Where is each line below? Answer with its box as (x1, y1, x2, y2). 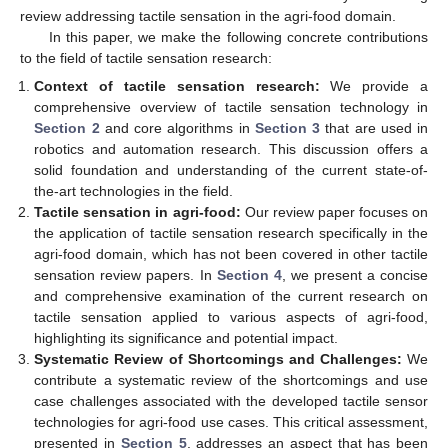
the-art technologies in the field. (34, 183, 234, 199)
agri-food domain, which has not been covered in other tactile (34, 246, 428, 262)
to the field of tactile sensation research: (20, 49, 272, 66)
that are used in (320, 120, 429, 136)
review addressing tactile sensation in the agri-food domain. (20, 7, 396, 24)
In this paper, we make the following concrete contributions (48, 28, 428, 45)
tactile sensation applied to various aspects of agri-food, (34, 309, 428, 325)
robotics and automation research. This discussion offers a (34, 141, 428, 157)
